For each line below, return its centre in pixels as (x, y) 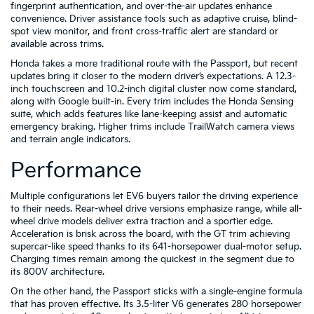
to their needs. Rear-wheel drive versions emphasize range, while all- (156, 209)
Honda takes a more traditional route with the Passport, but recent (154, 64)
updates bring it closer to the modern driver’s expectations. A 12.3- (153, 76)
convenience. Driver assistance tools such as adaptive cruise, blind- (154, 19)
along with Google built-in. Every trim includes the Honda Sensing (152, 102)
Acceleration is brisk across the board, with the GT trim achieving (150, 234)
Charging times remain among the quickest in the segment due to (152, 259)
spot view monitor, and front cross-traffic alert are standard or (144, 32)
